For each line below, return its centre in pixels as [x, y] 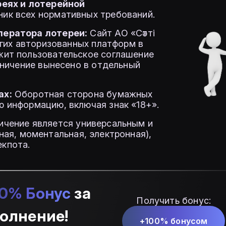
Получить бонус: [174, 200]
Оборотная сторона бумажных [82, 94]
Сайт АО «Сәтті [121, 33]
